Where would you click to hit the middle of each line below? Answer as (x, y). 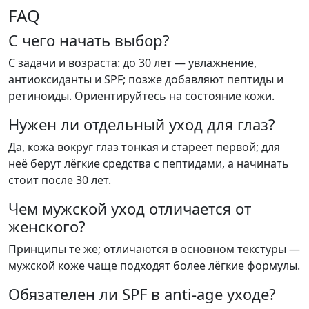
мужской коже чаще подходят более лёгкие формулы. (154, 266)
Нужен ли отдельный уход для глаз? (142, 124)
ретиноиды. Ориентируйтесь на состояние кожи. (141, 96)
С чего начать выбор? (89, 40)
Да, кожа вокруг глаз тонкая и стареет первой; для (144, 147)
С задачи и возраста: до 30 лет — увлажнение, (132, 63)
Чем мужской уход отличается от (130, 209)
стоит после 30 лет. (60, 180)
